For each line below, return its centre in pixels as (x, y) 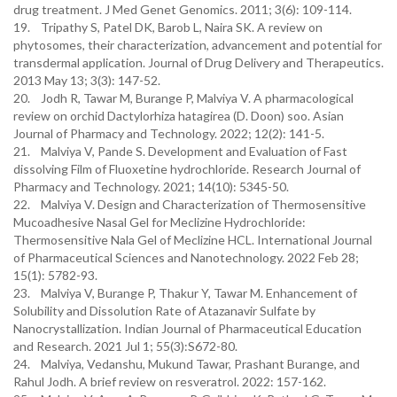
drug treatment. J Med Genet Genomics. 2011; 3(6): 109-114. (183, 9)
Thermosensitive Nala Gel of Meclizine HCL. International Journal (193, 240)
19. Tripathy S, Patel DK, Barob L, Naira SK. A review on (168, 27)
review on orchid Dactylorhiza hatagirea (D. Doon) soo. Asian (179, 116)
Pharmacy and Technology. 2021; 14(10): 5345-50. (151, 187)
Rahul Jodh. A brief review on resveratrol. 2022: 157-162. (170, 381)
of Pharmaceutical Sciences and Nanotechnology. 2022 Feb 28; (186, 257)
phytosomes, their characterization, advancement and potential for (198, 45)
